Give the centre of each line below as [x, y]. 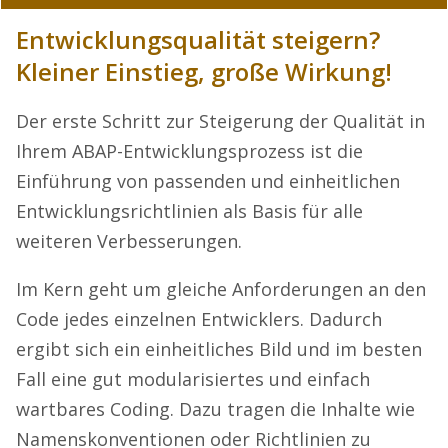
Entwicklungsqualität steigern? [198, 39]
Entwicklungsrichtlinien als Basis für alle [189, 210]
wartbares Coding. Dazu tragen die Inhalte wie [215, 408]
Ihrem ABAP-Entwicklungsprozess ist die [189, 150]
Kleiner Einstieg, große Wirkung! [204, 71]
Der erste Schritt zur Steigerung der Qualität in [220, 120]
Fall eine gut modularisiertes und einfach [193, 378]
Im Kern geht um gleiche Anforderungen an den [221, 288]
